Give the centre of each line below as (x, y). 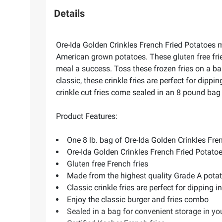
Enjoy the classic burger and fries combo (138, 200)
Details (69, 13)
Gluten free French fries (108, 164)
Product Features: (87, 116)
